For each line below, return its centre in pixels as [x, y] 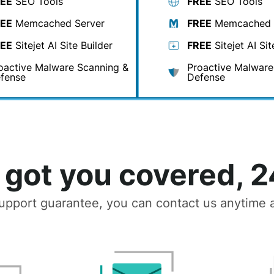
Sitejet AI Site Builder [62, 45]
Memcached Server [58, 23]
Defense [206, 77]
